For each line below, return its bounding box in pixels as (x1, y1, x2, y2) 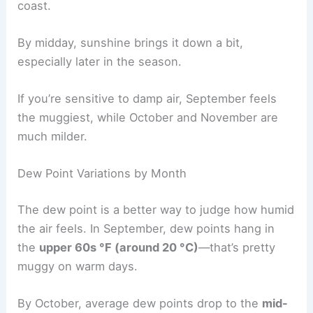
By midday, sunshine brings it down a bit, (17, 35, 244, 50)
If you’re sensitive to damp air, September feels (17, 92, 277, 106)
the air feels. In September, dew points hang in (17, 221, 275, 235)
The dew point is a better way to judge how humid (17, 202, 295, 217)
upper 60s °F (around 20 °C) (39, 240, 199, 254)
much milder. (17, 129, 88, 144)
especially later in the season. (17, 54, 182, 68)
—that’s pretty (198, 240, 276, 254)
